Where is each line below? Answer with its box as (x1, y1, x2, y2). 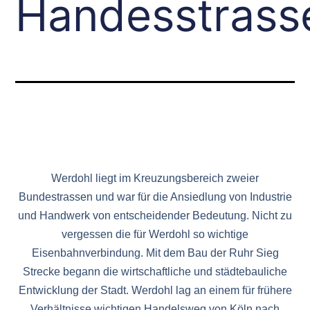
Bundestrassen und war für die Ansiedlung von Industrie (18, 191, 292, 203)
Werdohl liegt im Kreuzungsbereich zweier (51, 172, 259, 185)
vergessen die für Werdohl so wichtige (62, 228, 248, 241)
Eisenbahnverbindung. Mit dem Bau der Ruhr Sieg (31, 247, 279, 259)
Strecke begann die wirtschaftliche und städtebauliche (23, 266, 287, 278)
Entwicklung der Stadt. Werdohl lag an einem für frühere (18, 284, 292, 297)
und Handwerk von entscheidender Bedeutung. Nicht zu (18, 210, 292, 222)
